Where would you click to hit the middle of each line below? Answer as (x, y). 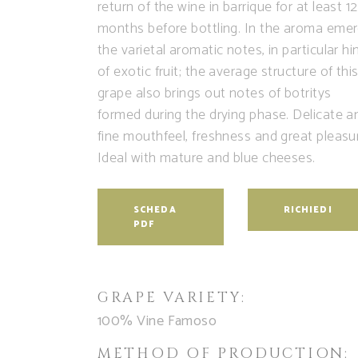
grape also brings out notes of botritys (215, 93)
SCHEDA (155, 210)
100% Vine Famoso (157, 321)
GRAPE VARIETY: (172, 298)
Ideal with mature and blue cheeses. (207, 158)
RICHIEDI (308, 210)
